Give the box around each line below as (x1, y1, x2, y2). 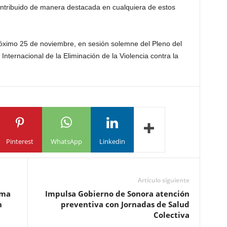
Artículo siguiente (137, 176, 190, 184)
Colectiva (153, 210, 190, 220)
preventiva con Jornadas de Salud (60, 199, 190, 209)
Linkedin (99, 136, 125, 146)
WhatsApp (50, 136, 82, 146)
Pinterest (6, 136, 33, 146)
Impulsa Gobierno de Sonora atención (45, 188, 190, 199)
